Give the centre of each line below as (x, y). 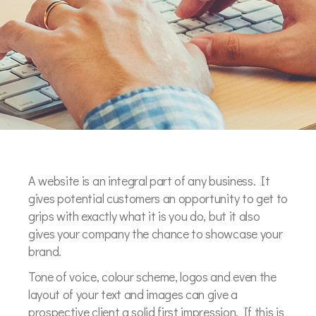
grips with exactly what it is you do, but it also (144, 216)
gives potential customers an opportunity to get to (158, 198)
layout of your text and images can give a (133, 294)
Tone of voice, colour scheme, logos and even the (152, 276)
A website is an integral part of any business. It (149, 181)
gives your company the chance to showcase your (156, 233)
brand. (46, 251)
